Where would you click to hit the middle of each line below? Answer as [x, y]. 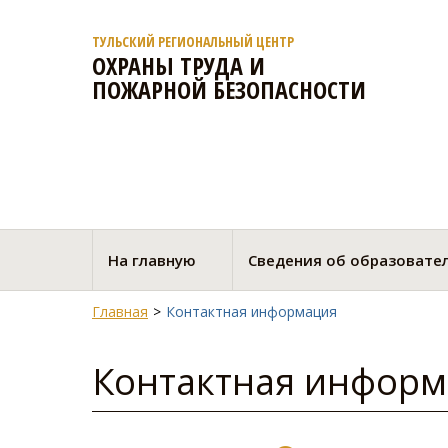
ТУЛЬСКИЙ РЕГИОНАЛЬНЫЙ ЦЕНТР [193, 41]
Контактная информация [251, 311]
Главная [120, 311]
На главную [152, 260]
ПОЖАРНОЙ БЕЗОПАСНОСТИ [229, 89]
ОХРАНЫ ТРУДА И [178, 65]
